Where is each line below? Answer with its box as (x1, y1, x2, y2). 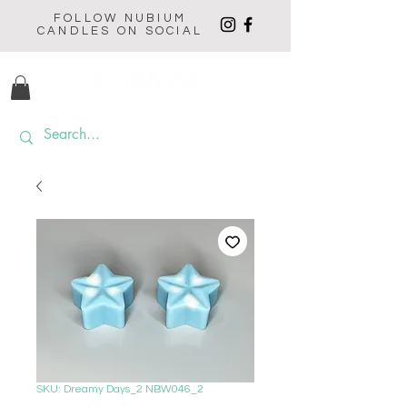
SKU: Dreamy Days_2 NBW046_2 (36, 383, 203, 396)
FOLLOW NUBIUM (53, 12, 187, 25)
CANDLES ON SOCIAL (36, 25, 203, 37)
